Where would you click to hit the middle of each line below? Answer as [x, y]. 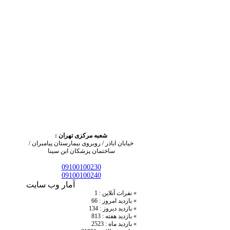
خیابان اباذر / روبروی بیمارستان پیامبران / [81, 143]
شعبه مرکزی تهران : [81, 136]
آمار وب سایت [51, 185]
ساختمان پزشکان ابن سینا [81, 151]
